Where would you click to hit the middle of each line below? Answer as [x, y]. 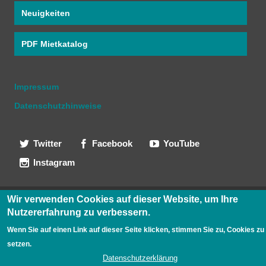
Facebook [113, 144]
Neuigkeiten [46, 13]
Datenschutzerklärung [140, 258]
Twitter [47, 144]
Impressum [37, 87]
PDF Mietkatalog [55, 44]
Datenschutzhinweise [58, 106]
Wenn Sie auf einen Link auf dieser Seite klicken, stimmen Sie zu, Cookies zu [135, 229]
